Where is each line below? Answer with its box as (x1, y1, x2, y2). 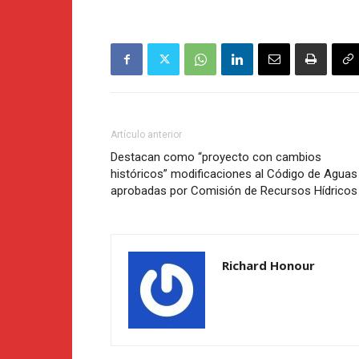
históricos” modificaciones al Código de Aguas (111, 167, 357, 182)
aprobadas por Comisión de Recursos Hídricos (111, 184, 357, 199)
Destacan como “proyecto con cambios (111, 150, 321, 165)
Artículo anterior (111, 129, 182, 141)
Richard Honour (222, 257, 315, 274)
